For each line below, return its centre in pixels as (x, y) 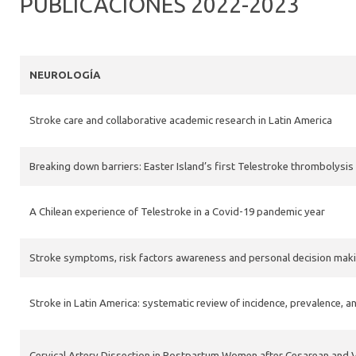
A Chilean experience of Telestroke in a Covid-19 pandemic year (177, 212)
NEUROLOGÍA (65, 75)
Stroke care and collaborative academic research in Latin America (181, 120)
